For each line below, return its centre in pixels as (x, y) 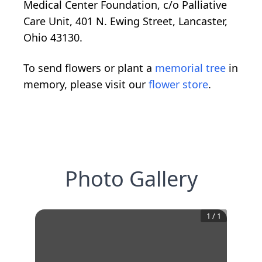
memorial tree (190, 68)
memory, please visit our (86, 84)
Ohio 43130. (53, 37)
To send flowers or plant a (89, 68)
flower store (178, 84)
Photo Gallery (131, 178)
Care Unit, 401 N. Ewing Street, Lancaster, (125, 21)
